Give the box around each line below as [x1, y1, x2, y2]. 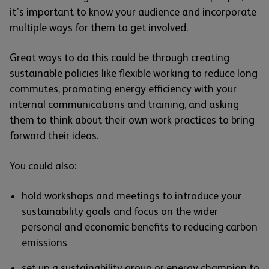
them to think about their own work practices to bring [10, 113, 255, 126]
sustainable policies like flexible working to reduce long [10, 67, 258, 79]
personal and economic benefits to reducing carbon [22, 220, 258, 233]
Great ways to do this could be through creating [10, 51, 229, 64]
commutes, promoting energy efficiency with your [10, 82, 237, 95]
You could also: [10, 159, 76, 172]
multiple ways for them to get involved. [10, 21, 188, 34]
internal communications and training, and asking [10, 98, 239, 110]
